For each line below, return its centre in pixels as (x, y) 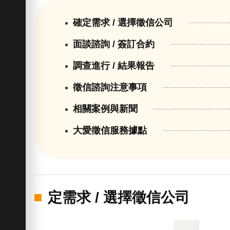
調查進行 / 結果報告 (114, 66)
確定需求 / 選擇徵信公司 (123, 23)
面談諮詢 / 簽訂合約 (114, 44)
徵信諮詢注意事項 (110, 88)
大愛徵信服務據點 (110, 131)
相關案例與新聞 (106, 109)
